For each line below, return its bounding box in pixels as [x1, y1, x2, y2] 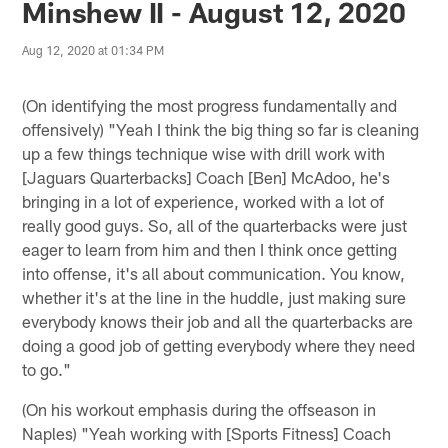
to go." [22, 358, 72, 379]
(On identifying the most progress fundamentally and [22, 94, 398, 115]
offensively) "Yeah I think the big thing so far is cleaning [22, 118, 420, 139]
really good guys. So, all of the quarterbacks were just [22, 214, 408, 235]
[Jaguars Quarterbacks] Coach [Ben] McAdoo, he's [22, 166, 391, 187]
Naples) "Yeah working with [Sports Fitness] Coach [22, 422, 392, 443]
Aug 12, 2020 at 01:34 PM [22, 43, 165, 58]
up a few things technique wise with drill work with [22, 142, 386, 163]
